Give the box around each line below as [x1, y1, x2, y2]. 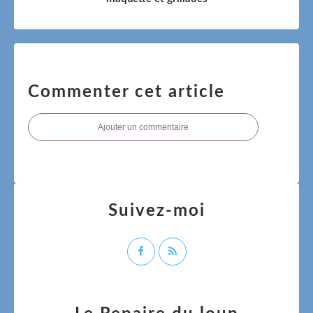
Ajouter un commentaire [98, 122, 189, 132]
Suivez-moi [108, 202, 205, 219]
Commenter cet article [28, 83, 225, 101]
